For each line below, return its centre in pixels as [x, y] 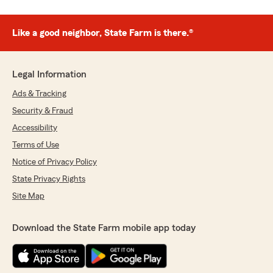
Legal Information [49, 75]
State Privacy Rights [49, 179]
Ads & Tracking [39, 94]
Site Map [28, 197]
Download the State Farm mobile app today [104, 228]
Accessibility [35, 128]
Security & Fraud [43, 111]
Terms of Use [36, 145]
